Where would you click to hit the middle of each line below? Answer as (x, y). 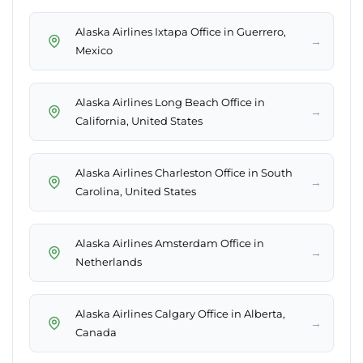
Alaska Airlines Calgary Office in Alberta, (180, 314)
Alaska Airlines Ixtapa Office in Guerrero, (181, 32)
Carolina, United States (136, 192)
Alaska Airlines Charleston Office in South (184, 173)
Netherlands (109, 262)
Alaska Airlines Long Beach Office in (170, 102)
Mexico (94, 51)
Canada (96, 333)
